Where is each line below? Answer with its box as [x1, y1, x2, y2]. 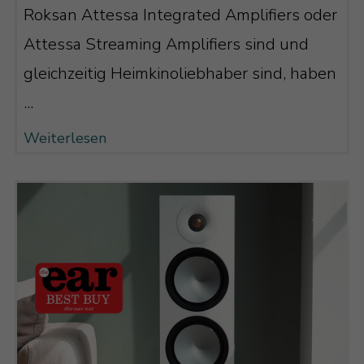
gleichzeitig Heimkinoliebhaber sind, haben [23, 63, 336, 85]
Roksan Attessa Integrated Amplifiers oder [23, 4, 337, 27]
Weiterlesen [23, 128, 106, 148]
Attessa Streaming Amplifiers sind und [23, 33, 309, 56]
